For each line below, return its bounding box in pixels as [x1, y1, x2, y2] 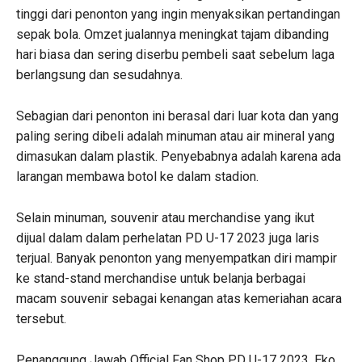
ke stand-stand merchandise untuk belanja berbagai [16, 270, 305, 286]
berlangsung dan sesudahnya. [16, 66, 183, 82]
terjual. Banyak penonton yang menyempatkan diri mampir [16, 250, 337, 266]
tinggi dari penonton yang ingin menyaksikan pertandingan [16, 6, 340, 22]
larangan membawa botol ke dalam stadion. [16, 168, 259, 184]
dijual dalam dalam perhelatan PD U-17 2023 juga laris [16, 229, 319, 246]
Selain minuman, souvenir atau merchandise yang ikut [16, 209, 314, 225]
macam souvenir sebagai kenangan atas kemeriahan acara [16, 290, 342, 306]
